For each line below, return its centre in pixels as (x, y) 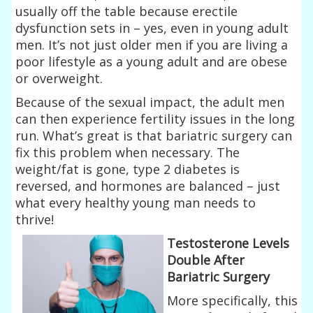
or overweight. (59, 78)
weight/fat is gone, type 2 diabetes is (128, 169)
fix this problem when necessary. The (128, 152)
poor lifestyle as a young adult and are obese (152, 61)
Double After (206, 260)
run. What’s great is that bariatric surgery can (154, 135)
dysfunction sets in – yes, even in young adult (152, 28)
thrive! (35, 219)
